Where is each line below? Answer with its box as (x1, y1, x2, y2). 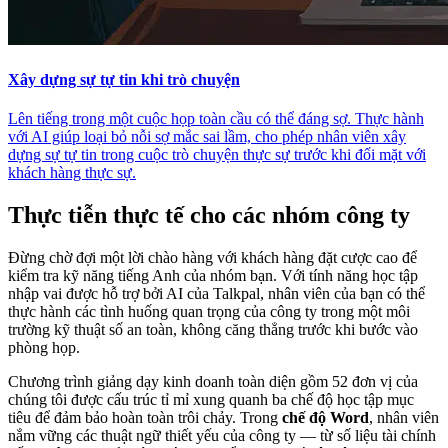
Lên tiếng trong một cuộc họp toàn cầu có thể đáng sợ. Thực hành (8, 109, 424, 127)
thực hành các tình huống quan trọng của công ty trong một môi (8, 302, 410, 320)
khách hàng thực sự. (8, 163, 136, 181)
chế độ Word (282, 408, 369, 426)
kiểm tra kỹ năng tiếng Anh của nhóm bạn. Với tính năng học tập (8, 266, 418, 284)
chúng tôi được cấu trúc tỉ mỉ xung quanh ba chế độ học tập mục (8, 390, 414, 408)
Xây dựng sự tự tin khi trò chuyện (8, 70, 240, 88)
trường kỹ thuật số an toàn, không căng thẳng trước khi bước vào (8, 320, 418, 338)
